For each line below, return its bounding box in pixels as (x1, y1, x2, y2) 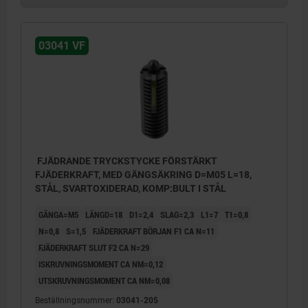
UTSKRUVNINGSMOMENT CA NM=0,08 (38, 274, 170, 287)
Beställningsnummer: (35, 295, 116, 305)
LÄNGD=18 (85, 208, 122, 221)
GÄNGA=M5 (38, 208, 78, 221)
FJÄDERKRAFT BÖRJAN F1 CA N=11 (93, 224, 214, 237)
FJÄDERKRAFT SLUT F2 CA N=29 (38, 241, 149, 254)
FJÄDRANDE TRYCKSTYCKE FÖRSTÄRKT (35, 155, 217, 166)
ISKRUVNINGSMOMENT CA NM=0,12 (38, 257, 163, 270)
